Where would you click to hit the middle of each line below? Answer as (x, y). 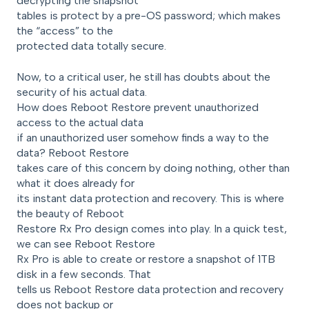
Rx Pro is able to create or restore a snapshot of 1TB (146, 259)
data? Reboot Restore (73, 152)
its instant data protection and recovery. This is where (150, 198)
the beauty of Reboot (70, 213)
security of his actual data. (82, 92)
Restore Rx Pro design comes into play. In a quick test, (152, 228)
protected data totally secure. (91, 46)
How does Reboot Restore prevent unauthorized (138, 107)
